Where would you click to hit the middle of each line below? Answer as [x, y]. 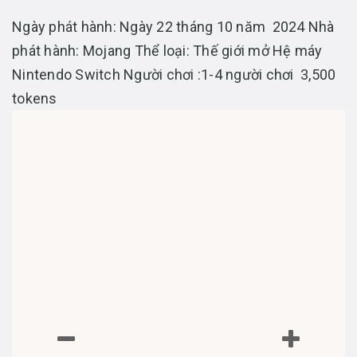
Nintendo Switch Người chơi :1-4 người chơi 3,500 [174, 74]
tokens [35, 98]
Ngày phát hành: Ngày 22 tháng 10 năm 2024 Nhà [173, 26]
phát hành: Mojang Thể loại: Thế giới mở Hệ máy [167, 50]
